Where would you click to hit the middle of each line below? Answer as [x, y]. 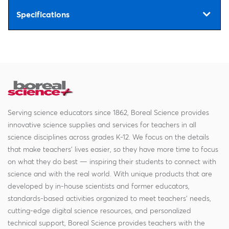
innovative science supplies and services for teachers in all [102, 125]
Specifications [43, 14]
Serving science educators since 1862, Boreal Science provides [108, 112]
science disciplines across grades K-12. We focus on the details [108, 137]
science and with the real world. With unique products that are [110, 174]
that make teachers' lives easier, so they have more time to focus [113, 149]
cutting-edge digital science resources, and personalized [99, 211]
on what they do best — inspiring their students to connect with [112, 162]
